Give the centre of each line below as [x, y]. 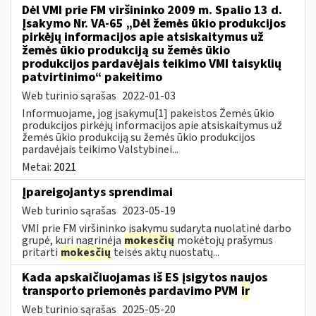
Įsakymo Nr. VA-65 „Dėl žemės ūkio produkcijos [154, 23]
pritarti [41, 252]
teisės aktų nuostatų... [165, 252]
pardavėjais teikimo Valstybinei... [100, 149]
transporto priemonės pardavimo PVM [131, 291]
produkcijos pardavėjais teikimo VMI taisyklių [152, 63]
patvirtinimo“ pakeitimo [92, 77]
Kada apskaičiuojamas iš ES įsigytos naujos [145, 277]
